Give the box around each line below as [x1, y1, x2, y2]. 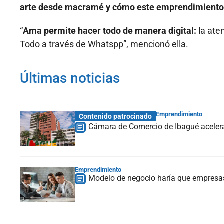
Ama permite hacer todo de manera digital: [23, 25, 196, 36]
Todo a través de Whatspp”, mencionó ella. [20, 39, 188, 50]
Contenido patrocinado [79, 112, 152, 121]
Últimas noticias [20, 70, 120, 87]
